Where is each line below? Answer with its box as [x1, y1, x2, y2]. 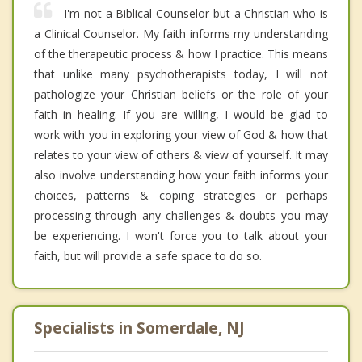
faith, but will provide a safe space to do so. [34, 247, 262, 263]
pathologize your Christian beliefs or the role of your [34, 86, 328, 102]
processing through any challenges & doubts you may [34, 207, 328, 223]
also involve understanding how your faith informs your [34, 166, 328, 183]
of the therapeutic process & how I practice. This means [34, 45, 328, 61]
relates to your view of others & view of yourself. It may [34, 146, 328, 162]
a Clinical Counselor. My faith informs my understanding [34, 25, 328, 41]
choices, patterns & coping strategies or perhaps [34, 187, 328, 203]
